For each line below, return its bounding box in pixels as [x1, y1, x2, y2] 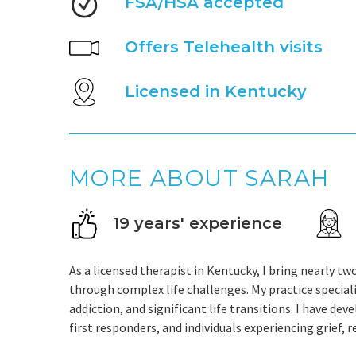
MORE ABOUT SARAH [69, 164, 330, 192]
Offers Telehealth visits [125, 37, 323, 56]
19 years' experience [113, 214, 282, 233]
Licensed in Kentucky [125, 82, 307, 101]
